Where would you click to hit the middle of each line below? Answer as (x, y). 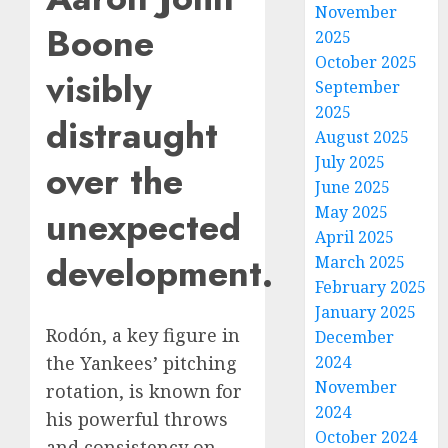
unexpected (143, 228)
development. (159, 274)
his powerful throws (137, 419)
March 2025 (360, 262)
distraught (132, 136)
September (358, 87)
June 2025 (353, 187)
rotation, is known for (144, 391)
